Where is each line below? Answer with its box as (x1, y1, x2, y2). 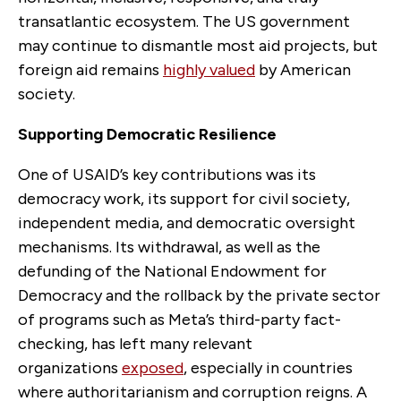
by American (255, 59, 351, 80)
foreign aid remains (18, 59, 163, 80)
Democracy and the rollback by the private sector (18, 285, 380, 305)
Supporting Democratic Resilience (18, 124, 277, 144)
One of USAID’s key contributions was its (18, 164, 316, 184)
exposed (122, 357, 183, 378)
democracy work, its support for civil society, (18, 188, 350, 209)
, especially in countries (183, 357, 353, 378)
